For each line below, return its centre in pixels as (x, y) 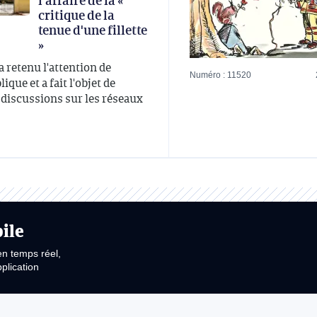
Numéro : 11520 (220, 75)
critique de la (76, 15)
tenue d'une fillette (93, 30)
